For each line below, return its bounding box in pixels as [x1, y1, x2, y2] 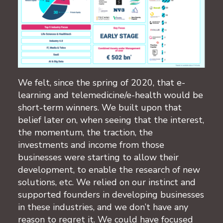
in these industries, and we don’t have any [18, 201, 188, 213]
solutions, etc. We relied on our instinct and [18, 176, 196, 188]
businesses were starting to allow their [18, 151, 179, 163]
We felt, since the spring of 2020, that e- [18, 76, 185, 89]
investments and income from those [18, 138, 164, 151]
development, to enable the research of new [18, 163, 200, 176]
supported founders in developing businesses [18, 188, 204, 201]
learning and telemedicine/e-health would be [18, 89, 203, 101]
